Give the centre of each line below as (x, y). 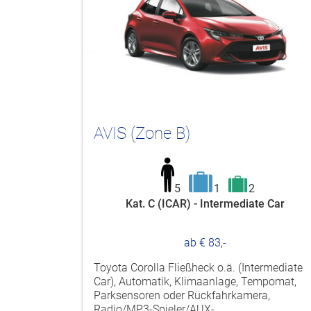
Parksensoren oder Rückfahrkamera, (182, 295)
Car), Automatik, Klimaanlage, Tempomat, (195, 281)
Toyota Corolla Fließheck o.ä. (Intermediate (198, 267)
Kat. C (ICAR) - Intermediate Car (205, 203)
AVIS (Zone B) (142, 133)
